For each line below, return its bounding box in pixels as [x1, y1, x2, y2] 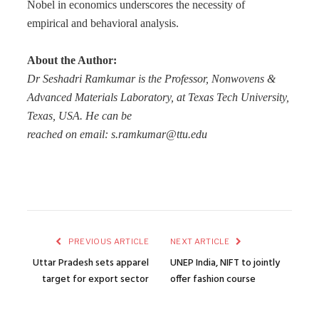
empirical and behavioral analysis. [27, 17, 179, 29]
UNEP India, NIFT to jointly [170, 255, 280, 272]
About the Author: [27, 54, 117, 66]
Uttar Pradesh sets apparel [33, 255, 149, 272]
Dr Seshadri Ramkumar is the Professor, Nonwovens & [27, 73, 276, 85]
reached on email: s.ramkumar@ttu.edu [27, 128, 207, 140]
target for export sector [42, 271, 149, 288]
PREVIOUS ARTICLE [66, 236, 149, 247]
